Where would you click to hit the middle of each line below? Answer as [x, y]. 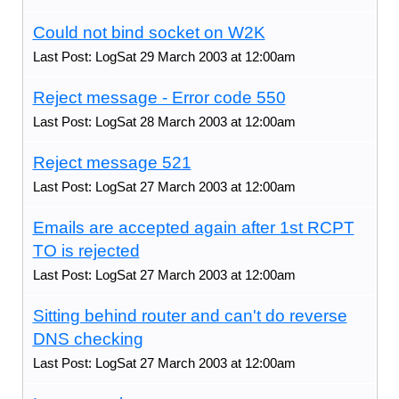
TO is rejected [86, 250]
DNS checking [88, 338]
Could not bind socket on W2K [149, 32]
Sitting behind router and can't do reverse [190, 315]
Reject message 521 [112, 162]
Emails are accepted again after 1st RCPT [193, 227]
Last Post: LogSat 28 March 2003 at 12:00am [164, 121]
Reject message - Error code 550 [159, 97]
